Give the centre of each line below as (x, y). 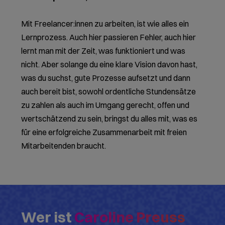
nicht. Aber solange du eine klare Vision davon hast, (109, 65)
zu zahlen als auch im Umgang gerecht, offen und (105, 105)
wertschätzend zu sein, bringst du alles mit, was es (109, 119)
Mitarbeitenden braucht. (64, 146)
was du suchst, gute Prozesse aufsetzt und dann (106, 78)
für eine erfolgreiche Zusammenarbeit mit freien (104, 132)
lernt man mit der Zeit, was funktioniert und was (103, 51)
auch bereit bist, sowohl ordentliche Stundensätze (109, 92)
